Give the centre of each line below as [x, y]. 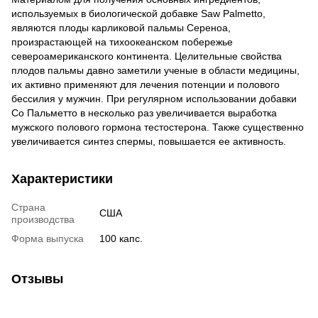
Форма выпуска [48, 238]
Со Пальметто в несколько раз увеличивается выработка [144, 113]
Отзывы [37, 279]
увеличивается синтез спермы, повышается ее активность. [149, 141]
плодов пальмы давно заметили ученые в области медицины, [155, 70]
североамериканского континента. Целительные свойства [147, 56]
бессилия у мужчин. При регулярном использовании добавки [154, 98]
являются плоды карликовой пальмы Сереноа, [121, 27]
